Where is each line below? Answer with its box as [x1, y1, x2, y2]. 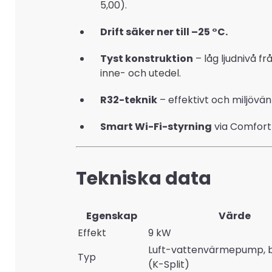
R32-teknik [100, 93, 157, 107]
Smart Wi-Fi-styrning [100, 120, 212, 134]
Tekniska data [76, 166, 211, 191]
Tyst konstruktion [100, 52, 193, 66]
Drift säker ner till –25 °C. [100, 25, 228, 39]
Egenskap [86, 209, 137, 223]
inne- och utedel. [100, 66, 181, 80]
